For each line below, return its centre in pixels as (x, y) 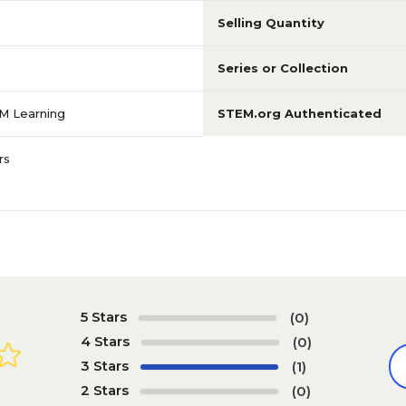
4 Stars (105, 341)
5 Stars (104, 316)
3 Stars (105, 365)
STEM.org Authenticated (300, 113)
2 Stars (105, 390)
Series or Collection (283, 68)
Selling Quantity (271, 23)
